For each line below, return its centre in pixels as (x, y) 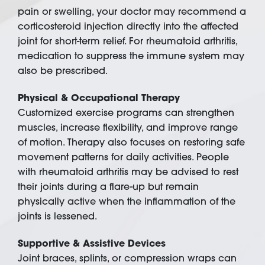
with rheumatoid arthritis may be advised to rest (128, 172)
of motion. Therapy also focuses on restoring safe (131, 142)
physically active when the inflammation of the (127, 201)
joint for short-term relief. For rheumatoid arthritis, (127, 41)
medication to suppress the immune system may (131, 56)
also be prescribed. (63, 71)
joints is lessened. (57, 216)
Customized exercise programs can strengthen (126, 113)
